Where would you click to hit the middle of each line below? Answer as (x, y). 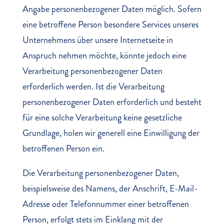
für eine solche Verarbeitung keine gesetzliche (102, 117)
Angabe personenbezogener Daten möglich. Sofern (112, 9)
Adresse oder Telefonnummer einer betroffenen (105, 204)
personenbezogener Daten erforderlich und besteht (112, 102)
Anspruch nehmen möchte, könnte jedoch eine (104, 55)
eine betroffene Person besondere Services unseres (110, 24)
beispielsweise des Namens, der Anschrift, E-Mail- (110, 188)
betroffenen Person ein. (63, 148)
